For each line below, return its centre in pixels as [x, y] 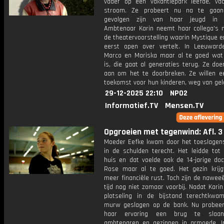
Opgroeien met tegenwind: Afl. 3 [163, 132]
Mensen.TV [184, 106]
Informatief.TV [131, 106]
